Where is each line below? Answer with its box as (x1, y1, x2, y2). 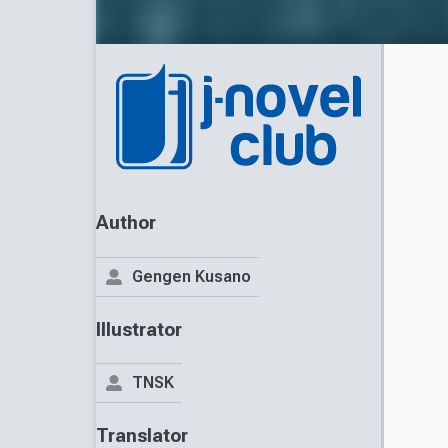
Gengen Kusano (132, 266, 251, 286)
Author (96, 212, 156, 235)
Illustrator (96, 318, 182, 341)
